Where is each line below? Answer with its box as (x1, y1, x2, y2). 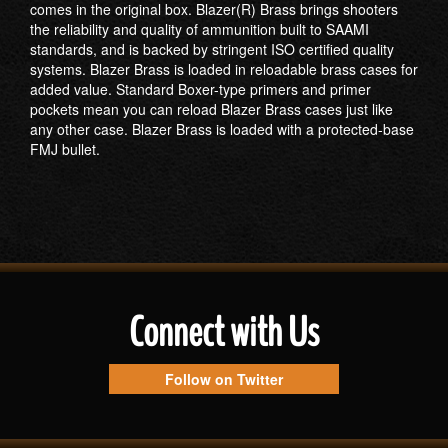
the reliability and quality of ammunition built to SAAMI (30, 19, 369, 39)
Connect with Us (129, 305, 319, 361)
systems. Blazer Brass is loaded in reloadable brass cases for (30, 59, 418, 79)
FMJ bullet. (30, 139, 100, 159)
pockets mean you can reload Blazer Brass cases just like (30, 99, 393, 119)
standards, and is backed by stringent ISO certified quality (30, 39, 394, 59)
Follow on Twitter (165, 369, 283, 389)
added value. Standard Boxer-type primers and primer (30, 79, 371, 99)
